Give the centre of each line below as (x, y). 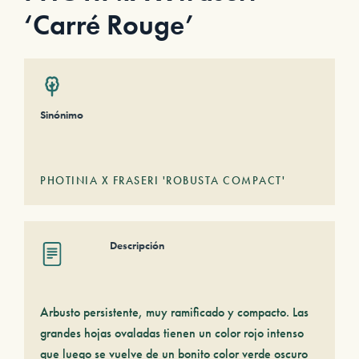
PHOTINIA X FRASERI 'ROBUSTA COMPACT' (163, 180)
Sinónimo (62, 115)
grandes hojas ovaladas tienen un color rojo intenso (172, 333)
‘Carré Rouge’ (109, 25)
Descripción (137, 245)
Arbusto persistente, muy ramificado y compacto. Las (174, 312)
